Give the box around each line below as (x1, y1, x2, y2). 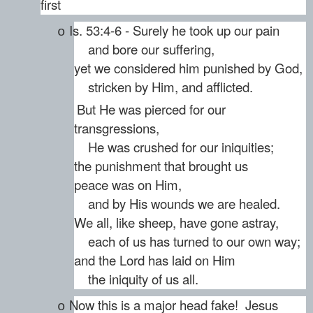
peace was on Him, (74, 175, 182, 194)
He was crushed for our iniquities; (74, 138, 274, 156)
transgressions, (74, 119, 159, 138)
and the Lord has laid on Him (74, 251, 235, 270)
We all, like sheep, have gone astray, (74, 213, 279, 232)
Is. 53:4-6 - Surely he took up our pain (69, 20, 279, 39)
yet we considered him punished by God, (74, 58, 303, 77)
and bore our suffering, (74, 39, 214, 58)
